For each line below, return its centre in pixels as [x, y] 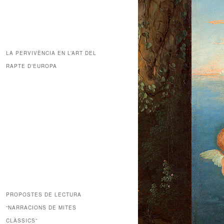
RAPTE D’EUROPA [31, 66]
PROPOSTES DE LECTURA [44, 194]
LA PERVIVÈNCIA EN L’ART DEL [51, 53]
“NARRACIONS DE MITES [41, 207]
